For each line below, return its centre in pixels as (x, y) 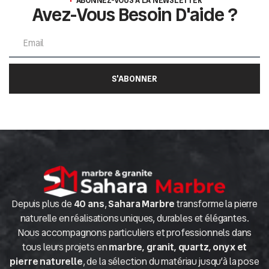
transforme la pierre (216, 204)
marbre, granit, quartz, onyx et (178, 247)
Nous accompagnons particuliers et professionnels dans (134, 232)
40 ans (89, 204)
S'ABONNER (134, 78)
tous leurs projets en (65, 247)
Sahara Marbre (142, 204)
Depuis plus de (43, 204)
